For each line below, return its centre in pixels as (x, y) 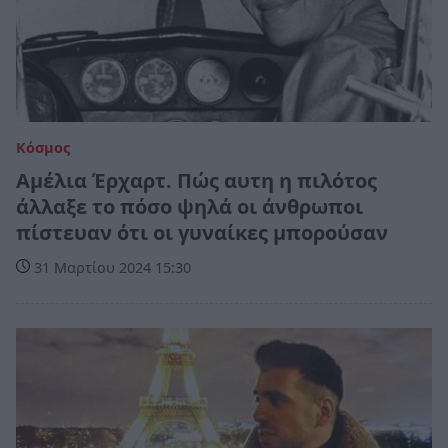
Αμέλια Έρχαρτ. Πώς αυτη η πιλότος (196, 180)
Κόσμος (43, 147)
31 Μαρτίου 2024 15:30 (110, 267)
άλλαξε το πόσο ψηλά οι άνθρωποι (189, 206)
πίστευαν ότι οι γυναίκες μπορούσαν (202, 232)
